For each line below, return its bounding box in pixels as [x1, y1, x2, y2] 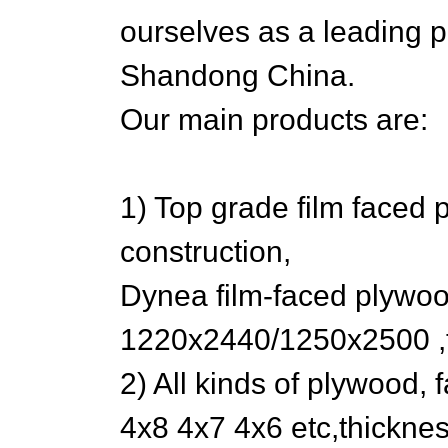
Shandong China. [120, 59, 355, 92]
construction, [120, 235, 291, 268]
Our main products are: [120, 103, 428, 136]
